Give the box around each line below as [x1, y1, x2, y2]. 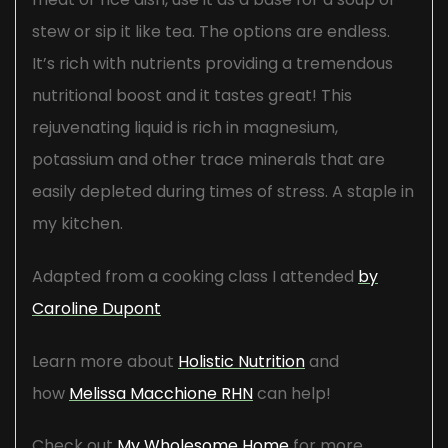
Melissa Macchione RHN [69, 381, 253, 405]
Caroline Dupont [32, 296, 161, 320]
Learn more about [32, 349, 178, 373]
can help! [253, 381, 331, 405]
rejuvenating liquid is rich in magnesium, [32, 116, 338, 140]
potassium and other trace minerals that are [32, 148, 385, 172]
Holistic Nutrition [178, 349, 305, 373]
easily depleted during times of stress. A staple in [32, 180, 414, 204]
